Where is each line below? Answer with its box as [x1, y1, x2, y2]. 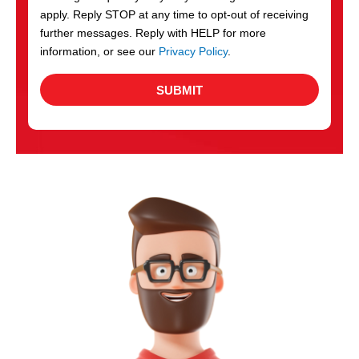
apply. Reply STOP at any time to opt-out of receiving [40, 9, 309, 22]
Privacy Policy [159, 46, 228, 58]
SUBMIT [156, 83, 203, 97]
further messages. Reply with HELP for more [40, 27, 266, 40]
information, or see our [40, 46, 159, 58]
